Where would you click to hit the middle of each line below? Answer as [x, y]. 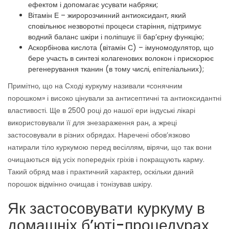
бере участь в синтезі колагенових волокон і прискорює [121, 59]
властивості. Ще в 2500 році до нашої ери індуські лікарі [101, 111]
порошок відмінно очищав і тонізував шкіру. [80, 184]
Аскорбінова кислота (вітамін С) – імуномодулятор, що [121, 48]
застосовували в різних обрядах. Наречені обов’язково [99, 135]
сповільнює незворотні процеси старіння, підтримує [115, 26]
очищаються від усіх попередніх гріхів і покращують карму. [106, 160]
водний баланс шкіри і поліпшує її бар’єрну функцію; [116, 37]
